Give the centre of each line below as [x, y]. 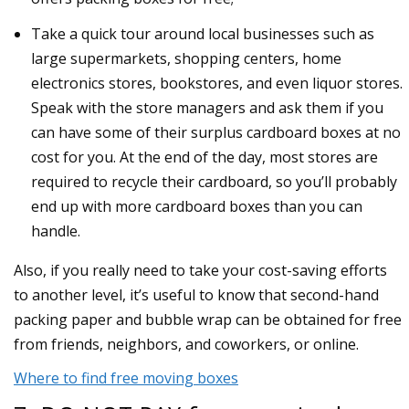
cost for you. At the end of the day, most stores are [205, 157]
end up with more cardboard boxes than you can [197, 206]
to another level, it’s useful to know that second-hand [196, 294]
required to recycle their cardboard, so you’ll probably [215, 181]
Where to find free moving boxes [126, 378]
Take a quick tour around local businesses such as [203, 33]
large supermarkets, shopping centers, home [187, 58]
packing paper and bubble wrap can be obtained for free [208, 319]
